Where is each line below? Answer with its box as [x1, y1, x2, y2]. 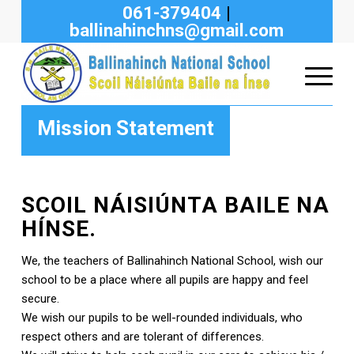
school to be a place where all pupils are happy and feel [21, 272, 308, 287]
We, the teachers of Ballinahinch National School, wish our [21, 253, 323, 268]
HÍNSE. [21, 216, 96, 242]
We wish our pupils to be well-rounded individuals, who [21, 310, 303, 325]
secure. [21, 291, 59, 306]
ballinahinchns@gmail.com [70, 20, 284, 40]
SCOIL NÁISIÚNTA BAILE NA [21, 192, 330, 218]
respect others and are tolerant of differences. [21, 329, 264, 344]
